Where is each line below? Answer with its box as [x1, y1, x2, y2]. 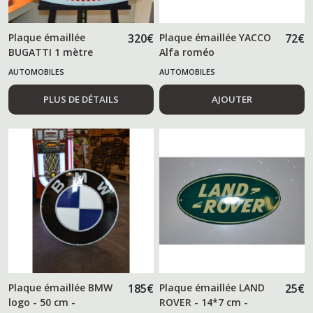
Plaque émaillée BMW [8, 281, 112, 295]
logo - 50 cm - [8, 296, 75, 310]
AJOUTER [212, 92, 253, 105]
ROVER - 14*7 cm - [159, 296, 249, 310]
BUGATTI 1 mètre [8, 45, 93, 59]
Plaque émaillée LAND [159, 281, 265, 295]
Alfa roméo [159, 45, 215, 59]
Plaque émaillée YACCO [159, 30, 272, 44]
